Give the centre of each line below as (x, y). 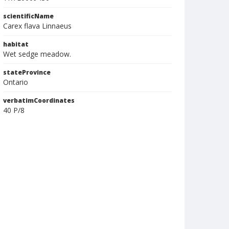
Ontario (16, 82)
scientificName (28, 16)
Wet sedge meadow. (37, 54)
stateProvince (27, 72)
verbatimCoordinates (39, 100)
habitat (16, 44)
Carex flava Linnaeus (37, 26)
